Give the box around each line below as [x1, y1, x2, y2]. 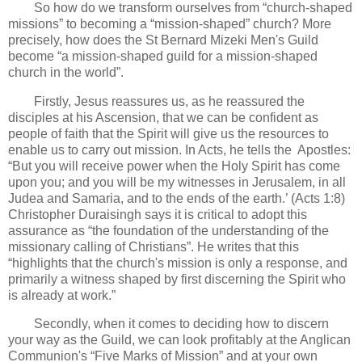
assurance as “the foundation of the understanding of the [8, 223, 329, 238]
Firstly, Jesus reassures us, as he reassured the [34, 94, 305, 108]
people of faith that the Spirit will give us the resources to [8, 126, 329, 141]
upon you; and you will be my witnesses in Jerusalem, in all [8, 175, 346, 189]
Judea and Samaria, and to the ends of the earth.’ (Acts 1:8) [8, 191, 345, 205]
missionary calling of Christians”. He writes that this [8, 239, 299, 254]
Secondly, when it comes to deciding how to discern [34, 317, 329, 331]
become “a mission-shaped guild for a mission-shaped [8, 48, 318, 63]
